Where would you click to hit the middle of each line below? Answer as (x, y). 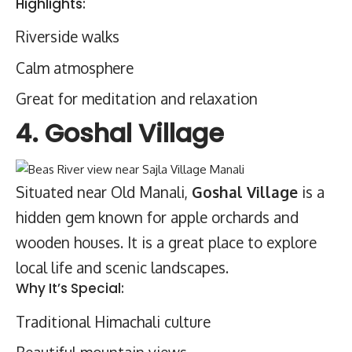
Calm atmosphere (75, 67)
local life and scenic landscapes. (122, 267)
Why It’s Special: (70, 288)
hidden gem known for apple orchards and (157, 217)
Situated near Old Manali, (104, 192)
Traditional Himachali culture (113, 321)
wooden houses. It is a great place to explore (166, 242)
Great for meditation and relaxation (137, 98)
